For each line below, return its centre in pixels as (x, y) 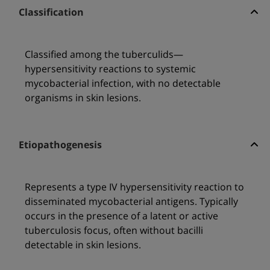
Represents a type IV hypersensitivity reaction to (134, 187)
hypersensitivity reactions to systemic (110, 69)
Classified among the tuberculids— (104, 55)
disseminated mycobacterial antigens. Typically (131, 202)
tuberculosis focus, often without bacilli (114, 231)
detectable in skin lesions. (83, 245)
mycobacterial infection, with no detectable (122, 83)
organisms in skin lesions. (83, 98)
